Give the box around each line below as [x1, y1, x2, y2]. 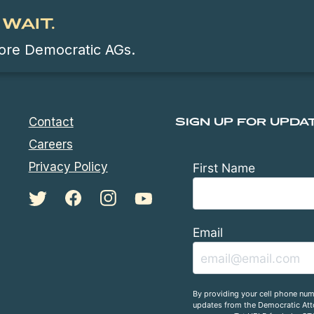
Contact [28, 115, 74, 130]
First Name [193, 160, 256, 175]
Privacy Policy [28, 160, 108, 175]
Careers [28, 137, 73, 152]
